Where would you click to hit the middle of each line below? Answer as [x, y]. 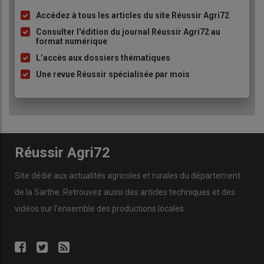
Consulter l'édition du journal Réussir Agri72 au [128, 32]
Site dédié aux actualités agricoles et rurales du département [128, 175]
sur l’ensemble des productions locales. [112, 208]
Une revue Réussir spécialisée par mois [113, 75]
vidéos [27, 208]
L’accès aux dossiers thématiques [103, 58]
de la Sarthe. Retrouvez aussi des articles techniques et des [125, 192]
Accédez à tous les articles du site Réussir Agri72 [133, 16]
